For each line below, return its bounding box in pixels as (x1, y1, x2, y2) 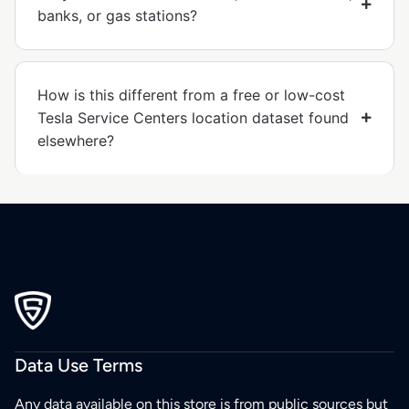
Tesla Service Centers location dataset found (37, 108, 349, 127)
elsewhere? (37, 131, 114, 150)
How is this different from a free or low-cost (37, 85, 345, 104)
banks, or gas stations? (37, 5, 197, 25)
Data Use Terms (15, 354, 142, 377)
